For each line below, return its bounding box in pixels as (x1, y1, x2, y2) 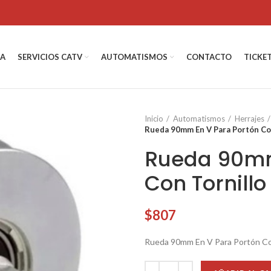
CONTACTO (186, 51, 232, 62)
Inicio (145, 114, 163, 123)
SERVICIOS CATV (18, 51, 82, 62)
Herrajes (235, 114, 264, 123)
